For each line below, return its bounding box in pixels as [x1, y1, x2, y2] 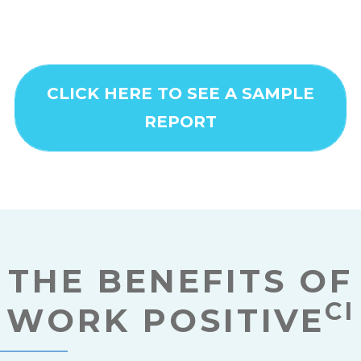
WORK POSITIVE [6, 301, 325, 341]
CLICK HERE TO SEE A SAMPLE [47, 84, 314, 104]
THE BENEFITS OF [8, 261, 353, 301]
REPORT [144, 112, 217, 132]
